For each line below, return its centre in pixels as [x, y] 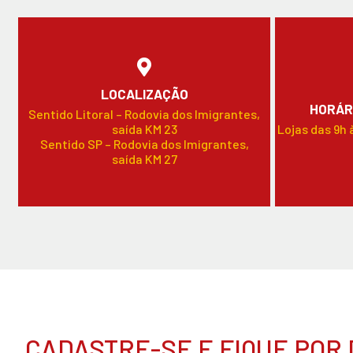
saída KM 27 [144, 158]
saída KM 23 [144, 128]
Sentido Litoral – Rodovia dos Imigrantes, [144, 113]
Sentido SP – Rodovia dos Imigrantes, [144, 143]
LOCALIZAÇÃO [144, 93]
